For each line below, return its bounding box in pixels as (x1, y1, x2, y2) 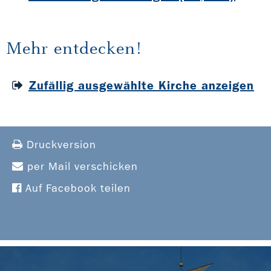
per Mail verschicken (24, 160, 138, 174)
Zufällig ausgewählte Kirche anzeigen (28, 78, 254, 93)
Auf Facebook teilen (22, 182, 131, 195)
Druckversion (23, 139, 96, 152)
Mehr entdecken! (6, 38, 142, 59)
